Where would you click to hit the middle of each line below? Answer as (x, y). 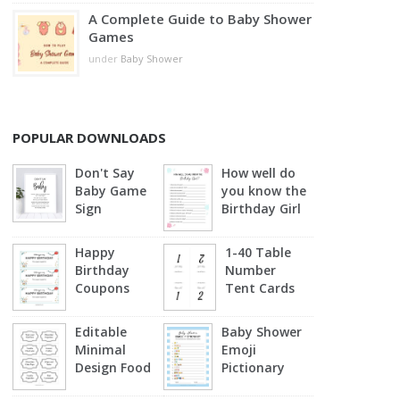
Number (251, 270)
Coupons (103, 288)
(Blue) (239, 385)
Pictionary (254, 367)
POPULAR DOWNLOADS (90, 137)
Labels (95, 385)
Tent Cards (260, 288)
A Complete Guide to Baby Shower (200, 19)
